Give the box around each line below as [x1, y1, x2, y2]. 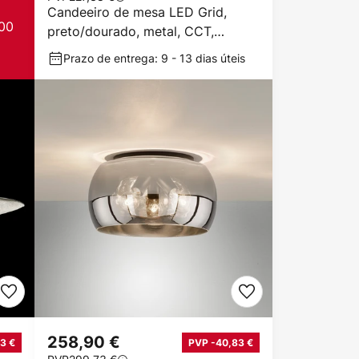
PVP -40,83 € [188, 336, 253, 349]
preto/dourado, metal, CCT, [47, 22, 214, 40]
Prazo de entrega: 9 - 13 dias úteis [63, 50, 245, 66]
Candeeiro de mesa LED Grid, [47, 3, 227, 21]
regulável [47, 42, 103, 59]
